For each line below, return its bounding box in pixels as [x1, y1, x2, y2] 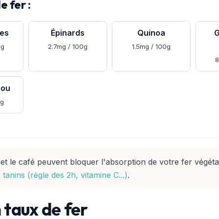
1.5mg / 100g [132, 42, 171, 50]
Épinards [51, 27, 85, 38]
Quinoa [137, 27, 165, 38]
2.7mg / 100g [48, 42, 88, 50]
